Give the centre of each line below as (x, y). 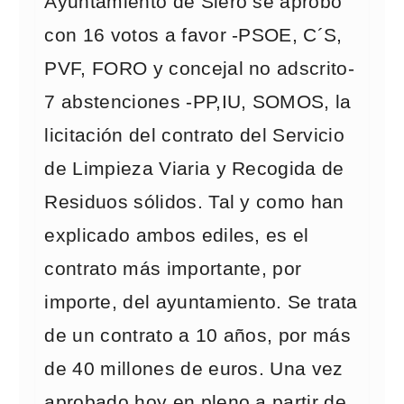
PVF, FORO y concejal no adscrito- (200, 69)
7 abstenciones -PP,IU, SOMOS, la (198, 102)
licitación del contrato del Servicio (194, 135)
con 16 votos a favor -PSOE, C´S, (193, 35)
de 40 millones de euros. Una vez (194, 369)
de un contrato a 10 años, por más (198, 335)
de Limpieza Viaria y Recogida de (194, 169)
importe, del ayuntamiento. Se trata (201, 302)
